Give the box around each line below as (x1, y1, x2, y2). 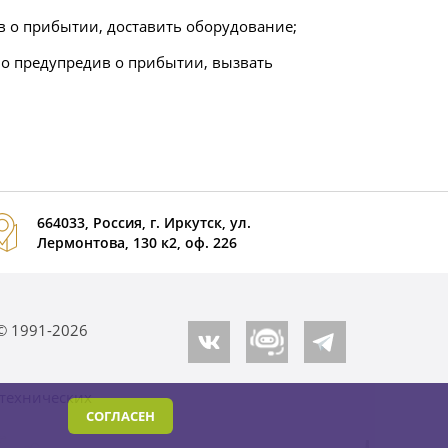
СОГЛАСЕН (86, 407, 156, 425)
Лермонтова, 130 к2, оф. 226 (36, 233, 237, 253)
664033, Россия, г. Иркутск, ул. (36, 213, 251, 233)
